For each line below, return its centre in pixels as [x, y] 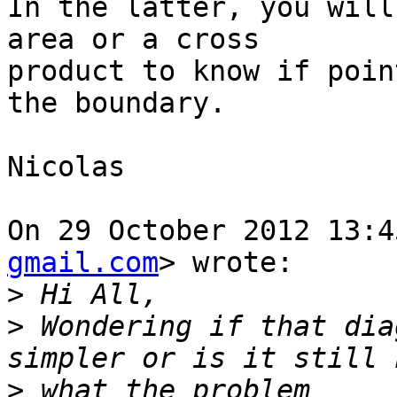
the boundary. [117, 103]
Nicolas [66, 167]
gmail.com [83, 263]
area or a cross [133, 39]
